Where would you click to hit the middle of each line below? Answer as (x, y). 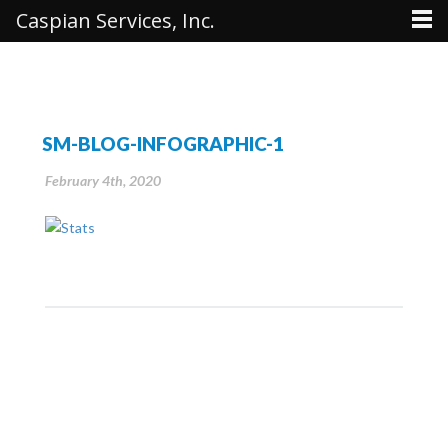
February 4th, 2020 (103, 180)
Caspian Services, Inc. (115, 20)
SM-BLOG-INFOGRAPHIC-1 (163, 143)
